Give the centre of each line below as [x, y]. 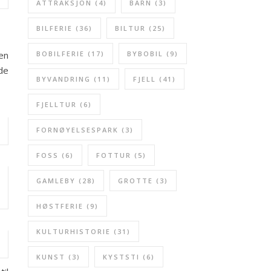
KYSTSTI [121, 257]
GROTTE [135, 181]
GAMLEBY [56, 181]
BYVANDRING [64, 79]
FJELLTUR [57, 104]
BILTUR [130, 28]
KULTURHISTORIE [73, 231]
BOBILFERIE [60, 54]
